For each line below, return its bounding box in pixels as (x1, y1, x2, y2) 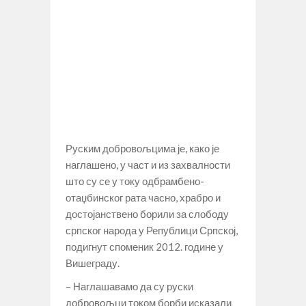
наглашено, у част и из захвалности (66, 158, 230, 171)
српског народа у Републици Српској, (66, 223, 238, 236)
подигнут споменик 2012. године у (66, 240, 223, 253)
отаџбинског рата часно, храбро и (66, 191, 221, 204)
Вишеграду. (66, 256, 120, 269)
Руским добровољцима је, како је (66, 141, 219, 154)
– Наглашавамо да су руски (66, 279, 193, 292)
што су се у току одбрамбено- (66, 174, 204, 187)
